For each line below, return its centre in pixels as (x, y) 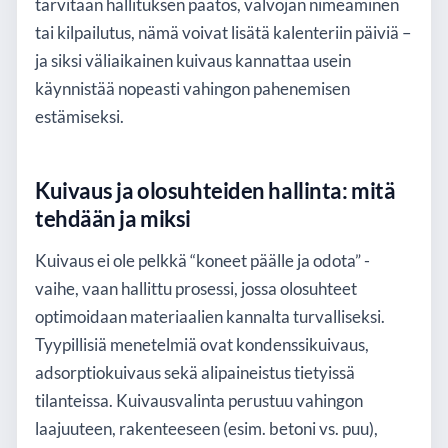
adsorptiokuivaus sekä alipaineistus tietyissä (195, 372)
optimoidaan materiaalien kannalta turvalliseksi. (210, 316)
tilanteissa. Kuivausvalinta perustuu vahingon (199, 400)
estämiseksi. (79, 116)
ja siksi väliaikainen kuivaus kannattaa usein (193, 60)
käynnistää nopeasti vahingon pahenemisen (192, 88)
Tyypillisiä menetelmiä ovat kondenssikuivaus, (202, 344)
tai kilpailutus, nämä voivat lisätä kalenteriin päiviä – (223, 32)
